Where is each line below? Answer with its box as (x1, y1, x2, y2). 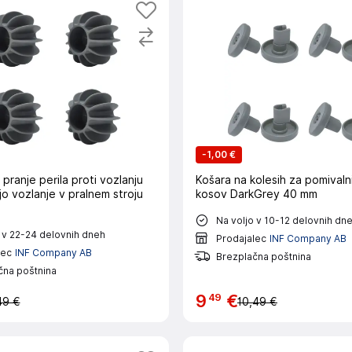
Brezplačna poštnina (216, 250, 311, 262)
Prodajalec (216, 232, 266, 244)
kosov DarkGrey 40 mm (196, 188, 317, 200)
